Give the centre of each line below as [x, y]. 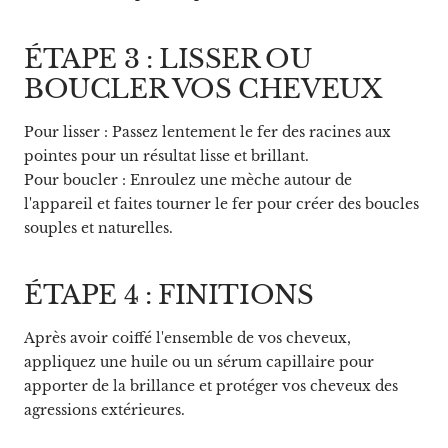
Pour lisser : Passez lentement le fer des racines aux [207, 131]
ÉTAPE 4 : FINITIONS [169, 294]
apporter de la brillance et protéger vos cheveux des [211, 385]
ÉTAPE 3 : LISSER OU [168, 58]
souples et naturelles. [98, 227]
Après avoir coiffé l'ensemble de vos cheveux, [187, 337]
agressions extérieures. [104, 409]
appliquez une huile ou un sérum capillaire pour [199, 361]
